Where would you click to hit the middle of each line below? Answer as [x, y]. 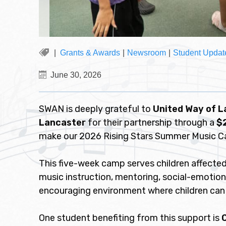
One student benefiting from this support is [130, 218]
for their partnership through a [151, 123]
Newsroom [147, 53]
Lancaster [62, 123]
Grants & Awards [90, 53]
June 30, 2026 [76, 75]
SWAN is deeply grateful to [96, 109]
